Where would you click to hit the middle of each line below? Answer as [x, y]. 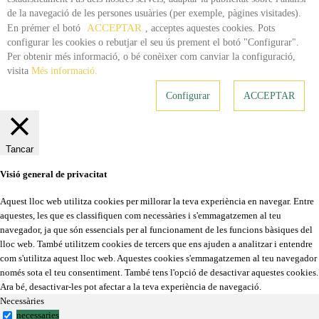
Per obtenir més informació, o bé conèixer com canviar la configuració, [151, 57]
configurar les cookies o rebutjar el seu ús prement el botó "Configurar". [153, 42]
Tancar [20, 149]
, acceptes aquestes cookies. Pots [210, 28]
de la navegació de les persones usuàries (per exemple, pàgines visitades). [154, 13]
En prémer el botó [45, 28]
